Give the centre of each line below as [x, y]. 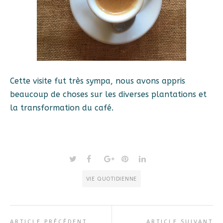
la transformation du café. [62, 108]
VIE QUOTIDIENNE [111, 179]
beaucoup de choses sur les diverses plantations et [108, 94]
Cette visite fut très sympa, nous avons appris [98, 81]
